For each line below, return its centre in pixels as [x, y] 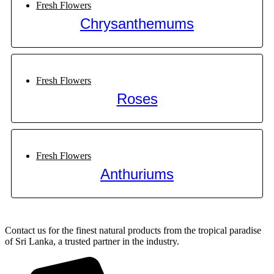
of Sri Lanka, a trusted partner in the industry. [92, 242]
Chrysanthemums [137, 24]
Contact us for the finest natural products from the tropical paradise [133, 231]
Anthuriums [137, 174]
